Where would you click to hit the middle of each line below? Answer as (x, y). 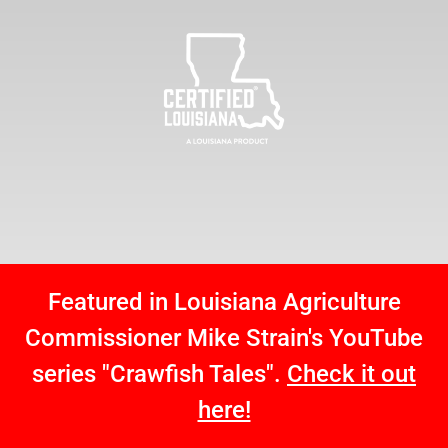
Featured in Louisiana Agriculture (224, 301)
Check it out (351, 373)
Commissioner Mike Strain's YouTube (224, 337)
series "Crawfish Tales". (159, 373)
